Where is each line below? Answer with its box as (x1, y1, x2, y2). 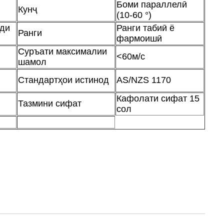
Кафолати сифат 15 (116, 93, 199, 104)
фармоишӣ (116, 33, 162, 44)
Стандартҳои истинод (17, 75, 109, 85)
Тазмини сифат (17, 98, 81, 109)
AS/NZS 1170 (116, 75, 171, 85)
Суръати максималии (17, 46, 107, 57)
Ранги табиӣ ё (116, 23, 174, 33)
